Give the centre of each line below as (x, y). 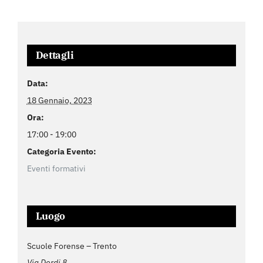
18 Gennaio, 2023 (59, 101)
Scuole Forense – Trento (72, 246)
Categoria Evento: (61, 152)
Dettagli (55, 55)
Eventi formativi (56, 169)
